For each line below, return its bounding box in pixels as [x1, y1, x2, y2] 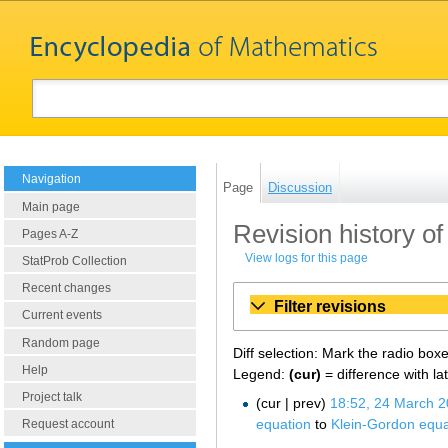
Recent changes [22, 281, 111, 296]
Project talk [22, 390, 82, 404]
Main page [22, 199, 80, 214]
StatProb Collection [22, 254, 127, 269]
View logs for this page [245, 251, 369, 266]
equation [255, 416, 311, 433]
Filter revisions [274, 297, 386, 316]
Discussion [268, 179, 332, 195]
